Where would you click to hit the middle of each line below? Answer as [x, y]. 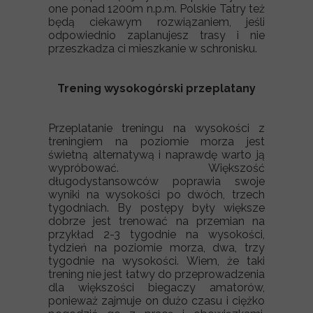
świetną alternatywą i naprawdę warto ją [156, 155]
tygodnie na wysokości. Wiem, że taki [156, 261]
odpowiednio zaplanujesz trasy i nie [156, 35]
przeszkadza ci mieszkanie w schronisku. [153, 49]
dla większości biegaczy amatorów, [156, 287]
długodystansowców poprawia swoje [156, 181]
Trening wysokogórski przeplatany [156, 88]
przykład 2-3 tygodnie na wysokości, [156, 234]
